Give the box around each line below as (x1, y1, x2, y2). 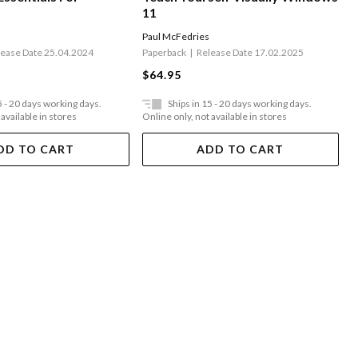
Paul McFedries (141, 30, 209, 43)
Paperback (141, 46, 186, 59)
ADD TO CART (197, 142, 284, 157)
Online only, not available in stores (141, 110, 287, 123)
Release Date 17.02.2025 (196, 46, 304, 59)
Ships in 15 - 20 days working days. (167, 97, 312, 110)
